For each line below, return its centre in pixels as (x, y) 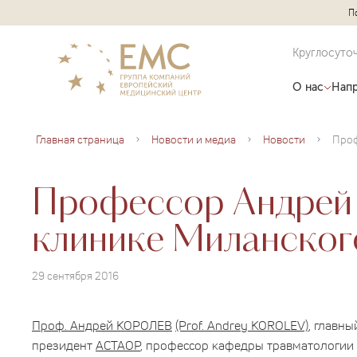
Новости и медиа (194, 139)
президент (64, 345)
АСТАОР (118, 345)
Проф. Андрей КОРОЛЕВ (102, 325)
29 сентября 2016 (75, 276)
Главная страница (80, 139)
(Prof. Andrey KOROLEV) (242, 325)
